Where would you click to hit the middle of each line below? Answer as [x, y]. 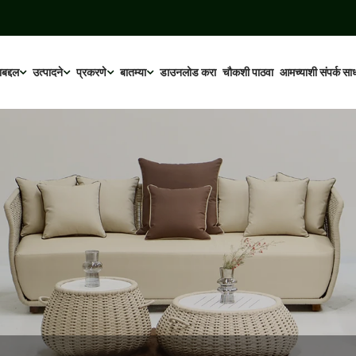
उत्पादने [48, 72]
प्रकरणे [91, 72]
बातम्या [133, 72]
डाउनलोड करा [188, 72]
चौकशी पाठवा [248, 72]
